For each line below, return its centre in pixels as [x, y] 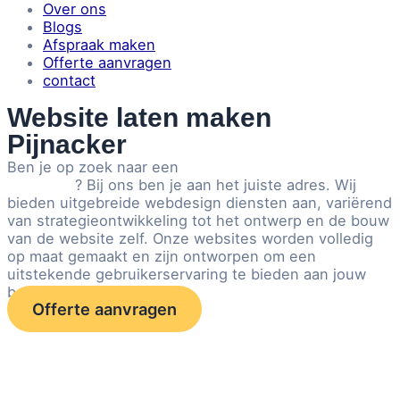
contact [69, 81]
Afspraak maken [99, 45]
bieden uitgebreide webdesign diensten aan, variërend [200, 202]
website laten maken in [265, 167]
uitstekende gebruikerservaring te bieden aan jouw [187, 274]
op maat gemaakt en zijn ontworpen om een [162, 256]
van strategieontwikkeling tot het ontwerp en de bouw [198, 220]
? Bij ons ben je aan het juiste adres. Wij [216, 184]
